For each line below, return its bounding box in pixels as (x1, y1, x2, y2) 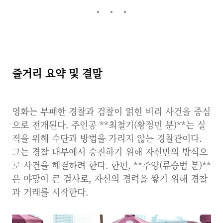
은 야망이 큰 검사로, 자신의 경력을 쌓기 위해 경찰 (12, 172, 208, 185)
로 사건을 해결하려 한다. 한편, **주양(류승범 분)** (12, 158, 211, 171)
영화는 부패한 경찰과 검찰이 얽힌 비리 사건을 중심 (12, 105, 211, 117)
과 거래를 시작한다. (12, 185, 88, 198)
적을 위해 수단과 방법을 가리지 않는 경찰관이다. (12, 131, 202, 144)
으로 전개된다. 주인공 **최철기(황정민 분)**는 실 (12, 118, 206, 131)
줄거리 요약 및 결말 (12, 65, 102, 80)
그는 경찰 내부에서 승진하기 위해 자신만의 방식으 (12, 145, 208, 158)
